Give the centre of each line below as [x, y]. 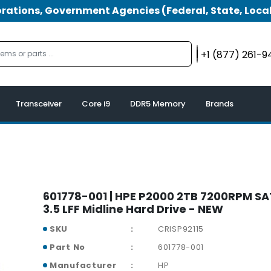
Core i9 [96, 104]
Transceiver [39, 104]
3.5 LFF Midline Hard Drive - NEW [133, 209]
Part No [67, 247]
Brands [220, 104]
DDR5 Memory [158, 104]
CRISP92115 [181, 229]
